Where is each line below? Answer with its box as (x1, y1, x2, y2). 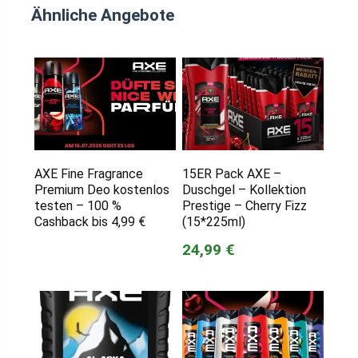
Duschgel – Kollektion (181, 181, 306, 197)
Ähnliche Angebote (31, 5, 174, 25)
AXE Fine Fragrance (34, 165, 143, 181)
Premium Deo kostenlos (34, 181, 169, 197)
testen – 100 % (34, 197, 121, 213)
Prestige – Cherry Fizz (181, 197, 307, 213)
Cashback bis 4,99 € (34, 213, 145, 229)
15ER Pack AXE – (181, 165, 281, 181)
